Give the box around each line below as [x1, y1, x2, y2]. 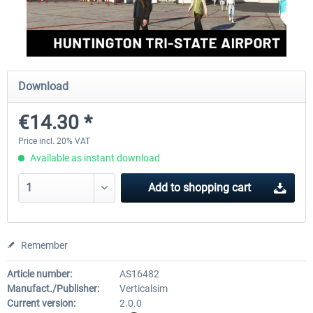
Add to [147, 181, 180, 194]
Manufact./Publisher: [7, 283, 99, 294]
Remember [21, 240, 68, 251]
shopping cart [182, 181, 251, 194]
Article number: [7, 268, 72, 279]
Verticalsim [119, 283, 168, 294]
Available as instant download [28, 152, 160, 163]
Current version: [7, 298, 75, 309]
